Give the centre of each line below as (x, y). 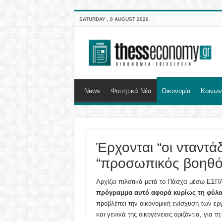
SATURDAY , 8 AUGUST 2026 (114, 19)
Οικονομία (176, 91)
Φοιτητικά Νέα (131, 91)
